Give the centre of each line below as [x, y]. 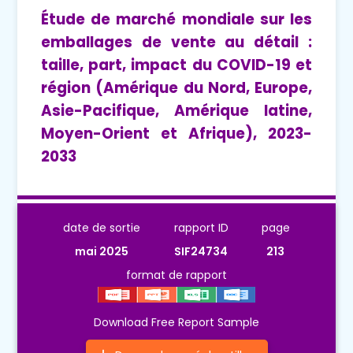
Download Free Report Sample [176, 322]
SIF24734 [201, 251]
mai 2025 [102, 251]
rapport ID [201, 227]
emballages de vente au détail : [176, 42]
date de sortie [102, 227]
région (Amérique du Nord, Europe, [176, 87]
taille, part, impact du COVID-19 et [176, 65]
